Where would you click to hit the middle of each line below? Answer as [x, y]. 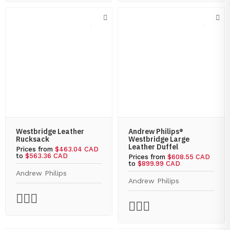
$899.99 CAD [159, 164]
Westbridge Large [159, 139]
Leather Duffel [153, 147]
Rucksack [33, 139]
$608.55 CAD [189, 157]
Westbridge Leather [50, 131]
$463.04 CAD [77, 149]
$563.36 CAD [46, 156]
